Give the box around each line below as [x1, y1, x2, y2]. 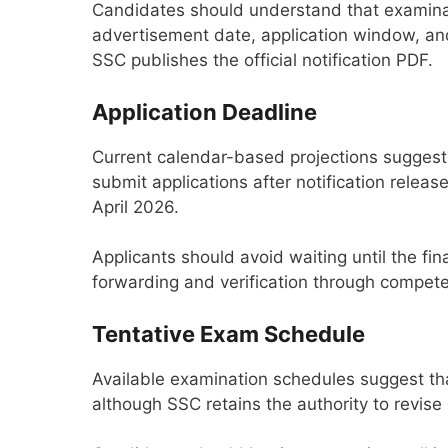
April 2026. [92, 196, 179, 217]
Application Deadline [92, 98, 317, 125]
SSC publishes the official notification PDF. [92, 50, 433, 70]
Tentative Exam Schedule [92, 320, 365, 347]
